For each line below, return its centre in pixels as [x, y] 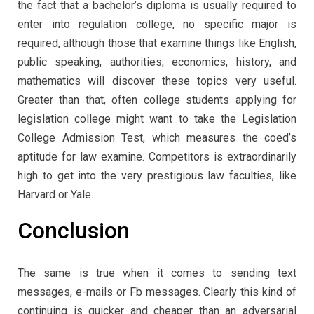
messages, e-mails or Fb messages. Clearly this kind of [157, 292]
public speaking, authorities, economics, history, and [157, 62]
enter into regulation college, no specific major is [157, 24]
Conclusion [74, 230]
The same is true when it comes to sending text [157, 273]
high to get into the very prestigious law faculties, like [157, 175]
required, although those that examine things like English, [157, 43]
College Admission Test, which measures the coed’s [157, 137]
